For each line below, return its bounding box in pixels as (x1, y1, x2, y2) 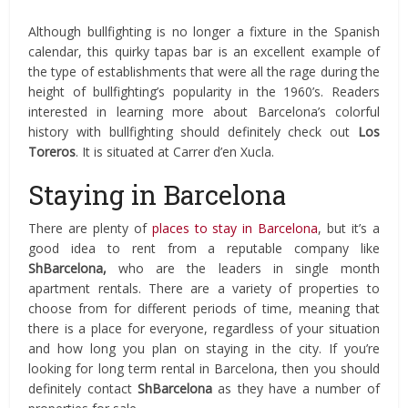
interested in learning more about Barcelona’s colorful (28, 102, 380, 120)
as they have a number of (211, 379, 380, 397)
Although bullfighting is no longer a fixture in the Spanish (28, 22, 380, 40)
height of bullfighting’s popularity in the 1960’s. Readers (28, 82, 380, 100)
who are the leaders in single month (107, 259, 380, 277)
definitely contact (28, 379, 138, 397)
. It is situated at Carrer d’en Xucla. (76, 142, 275, 160)
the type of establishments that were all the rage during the (28, 62, 380, 80)
